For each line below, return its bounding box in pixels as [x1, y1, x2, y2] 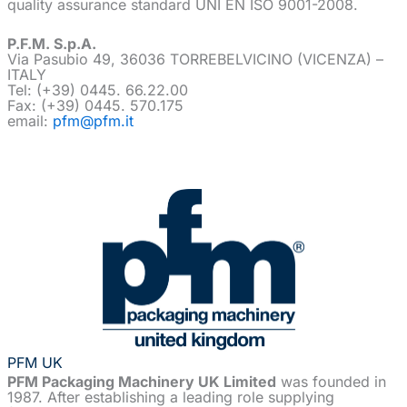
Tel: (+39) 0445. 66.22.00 [7, 80, 188, 99]
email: [7, 111, 53, 130]
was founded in [276, 372, 386, 392]
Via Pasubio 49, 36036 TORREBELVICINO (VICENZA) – [7, 49, 383, 68]
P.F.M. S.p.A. [7, 34, 96, 53]
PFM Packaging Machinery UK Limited [7, 372, 276, 392]
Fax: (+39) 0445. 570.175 [7, 95, 184, 114]
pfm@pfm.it [53, 111, 134, 130]
